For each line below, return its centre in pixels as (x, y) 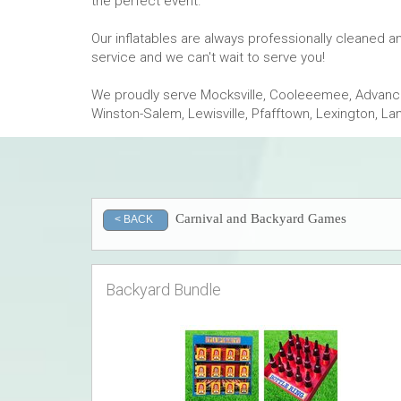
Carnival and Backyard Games (260, 218)
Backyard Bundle (163, 290)
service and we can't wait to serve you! (208, 57)
